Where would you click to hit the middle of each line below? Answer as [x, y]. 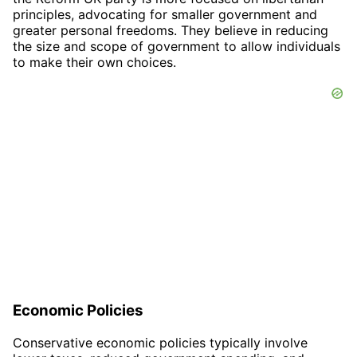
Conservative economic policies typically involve [160, 342]
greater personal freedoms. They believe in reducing [171, 31]
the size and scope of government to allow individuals [177, 47]
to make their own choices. [94, 63]
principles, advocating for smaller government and [165, 15]
